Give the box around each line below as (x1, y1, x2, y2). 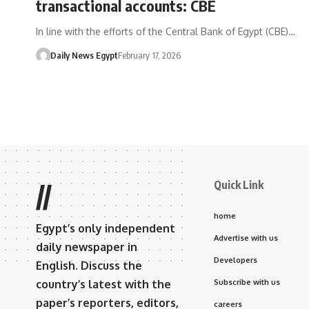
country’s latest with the (36, 277, 171, 291)
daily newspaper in (36, 239, 137, 254)
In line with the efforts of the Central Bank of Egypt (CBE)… (36, 25, 295, 37)
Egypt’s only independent (36, 221, 175, 235)
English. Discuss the (36, 258, 142, 272)
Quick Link (214, 177, 263, 192)
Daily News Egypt (50, 49, 118, 61)
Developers (214, 255, 257, 265)
